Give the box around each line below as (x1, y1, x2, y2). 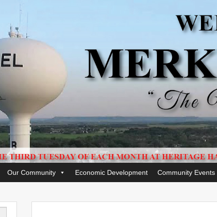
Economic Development (75, 169, 148, 176)
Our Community (7, 169, 56, 176)
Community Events (157, 169, 215, 176)
